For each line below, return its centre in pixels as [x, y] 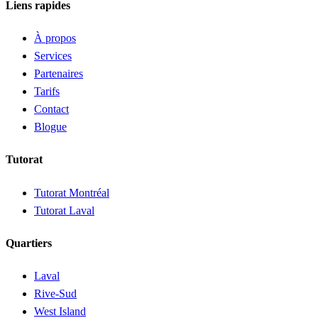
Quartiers [29, 243]
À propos [55, 38]
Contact [51, 109]
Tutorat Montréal [72, 192]
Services [53, 55]
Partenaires [59, 73]
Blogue [50, 126]
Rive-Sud [55, 294]
